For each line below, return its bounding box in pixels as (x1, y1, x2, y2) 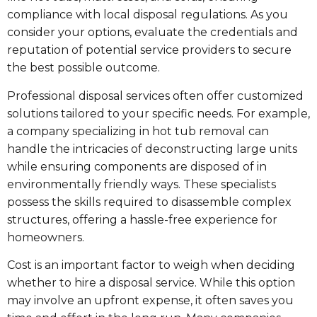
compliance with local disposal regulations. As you (7, 8, 288, 22)
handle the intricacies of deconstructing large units (7, 142, 297, 156)
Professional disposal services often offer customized (7, 88, 304, 103)
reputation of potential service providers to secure (7, 43, 292, 57)
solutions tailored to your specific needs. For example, (7, 106, 310, 120)
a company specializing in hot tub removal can (7, 124, 269, 138)
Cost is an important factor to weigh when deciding (7, 258, 295, 272)
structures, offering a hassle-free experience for (7, 212, 277, 226)
